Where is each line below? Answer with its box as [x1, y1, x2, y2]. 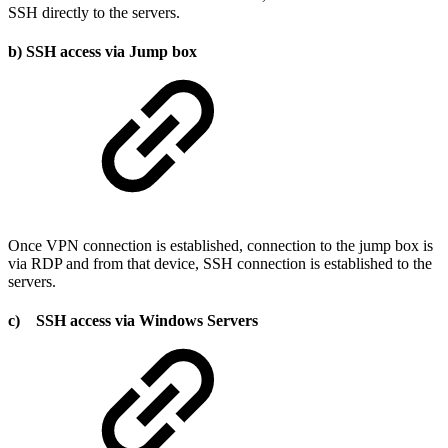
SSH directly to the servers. [8, 4, 180, 22]
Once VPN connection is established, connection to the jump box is [8, 236, 433, 254]
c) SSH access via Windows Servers [8, 311, 258, 329]
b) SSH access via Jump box [8, 43, 197, 61]
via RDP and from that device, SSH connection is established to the [8, 254, 432, 272]
